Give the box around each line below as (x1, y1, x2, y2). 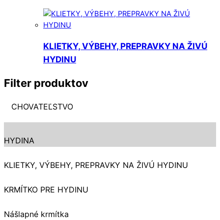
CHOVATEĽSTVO (11, 102, 73, 112)
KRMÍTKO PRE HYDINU (4, 185, 88, 195)
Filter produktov (4, 76, 88, 89)
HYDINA (4, 136, 34, 146)
